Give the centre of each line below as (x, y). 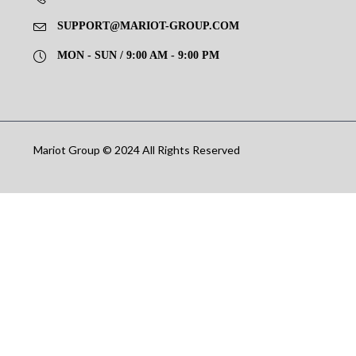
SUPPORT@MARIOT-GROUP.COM (148, 26)
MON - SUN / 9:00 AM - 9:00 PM (138, 56)
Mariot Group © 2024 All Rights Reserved (136, 149)
